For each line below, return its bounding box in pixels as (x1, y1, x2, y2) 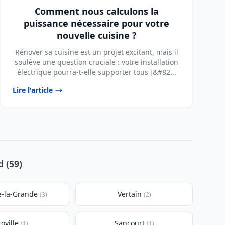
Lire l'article (13, 85, 53, 95)
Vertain (117, 189, 142, 199)
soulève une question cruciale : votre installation (15, 57, 178, 67)
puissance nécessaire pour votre (24, 17, 169, 29)
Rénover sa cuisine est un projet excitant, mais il (15, 47, 178, 57)
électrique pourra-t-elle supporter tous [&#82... (17, 67, 176, 77)
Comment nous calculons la (34, 5, 159, 17)
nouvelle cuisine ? (56, 29, 137, 41)
